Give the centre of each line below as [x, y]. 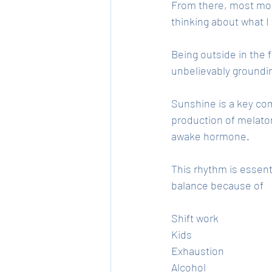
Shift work [195, 218]
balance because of [219, 185]
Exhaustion [198, 250]
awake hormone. [212, 136]
